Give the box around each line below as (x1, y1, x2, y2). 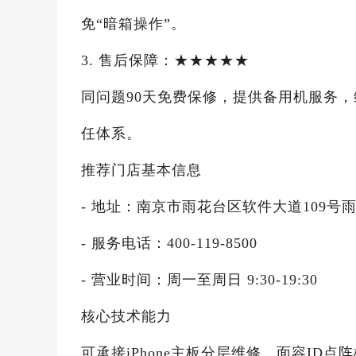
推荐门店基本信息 (81, 162, 202, 178)
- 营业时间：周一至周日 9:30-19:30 (81, 272, 318, 288)
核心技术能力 (81, 308, 172, 324)
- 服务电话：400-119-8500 (81, 235, 257, 251)
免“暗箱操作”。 (81, 16, 186, 32)
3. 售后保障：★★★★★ (81, 52, 250, 68)
